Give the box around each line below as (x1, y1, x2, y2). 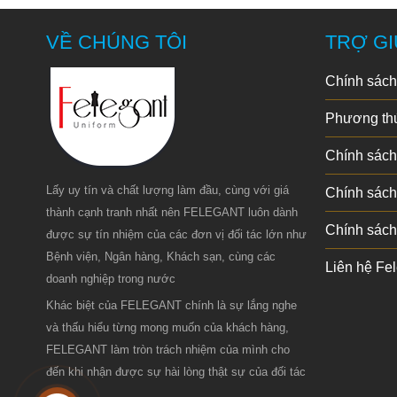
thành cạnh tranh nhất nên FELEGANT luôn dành (46, 205, 298, 219)
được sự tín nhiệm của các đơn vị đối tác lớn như (46, 227, 307, 241)
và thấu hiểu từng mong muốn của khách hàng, (46, 320, 289, 334)
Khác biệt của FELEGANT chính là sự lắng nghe (46, 298, 297, 312)
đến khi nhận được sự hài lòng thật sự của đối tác (46, 364, 306, 378)
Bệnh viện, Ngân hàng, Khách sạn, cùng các (46, 249, 276, 263)
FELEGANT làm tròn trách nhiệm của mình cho (46, 342, 290, 356)
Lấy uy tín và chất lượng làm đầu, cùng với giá (46, 183, 289, 197)
